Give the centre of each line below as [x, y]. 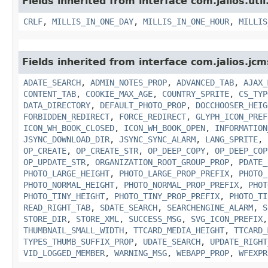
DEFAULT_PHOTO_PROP [143, 105]
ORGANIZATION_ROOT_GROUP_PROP [162, 162]
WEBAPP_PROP [203, 253]
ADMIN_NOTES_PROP [129, 82]
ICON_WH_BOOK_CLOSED [69, 128]
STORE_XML [98, 219]
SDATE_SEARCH [129, 207]
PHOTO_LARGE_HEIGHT [66, 173]
